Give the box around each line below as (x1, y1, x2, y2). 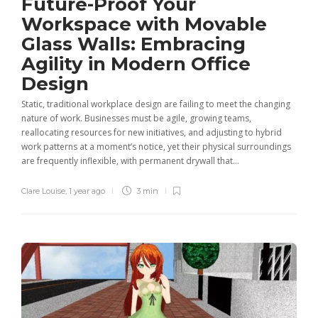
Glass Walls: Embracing (21, 33, 246, 56)
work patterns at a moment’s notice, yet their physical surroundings (21, 141, 291, 153)
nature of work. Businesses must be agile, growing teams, (21, 112, 251, 125)
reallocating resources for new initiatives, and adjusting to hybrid (21, 126, 282, 139)
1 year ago (69, 186, 105, 197)
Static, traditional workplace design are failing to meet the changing (21, 98, 290, 111)
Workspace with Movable (21, 13, 267, 36)
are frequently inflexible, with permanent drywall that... (21, 155, 239, 168)
